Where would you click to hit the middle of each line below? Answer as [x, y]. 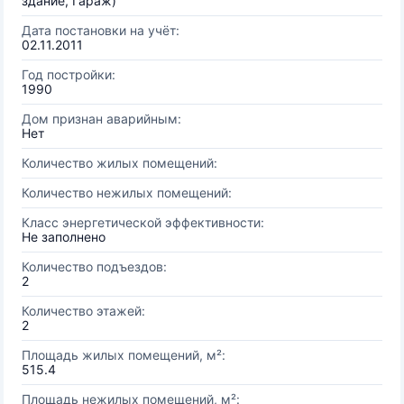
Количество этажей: [83, 311]
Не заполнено [64, 237]
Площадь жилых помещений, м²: [124, 355]
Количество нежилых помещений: [127, 193]
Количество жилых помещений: [119, 163]
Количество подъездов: [94, 266]
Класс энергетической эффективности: [143, 222]
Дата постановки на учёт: [101, 30]
